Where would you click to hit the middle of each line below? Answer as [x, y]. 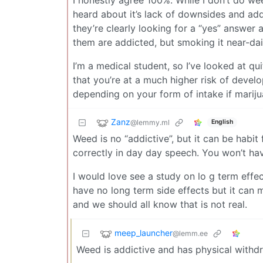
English [222, 122]
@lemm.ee [190, 233]
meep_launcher [144, 232]
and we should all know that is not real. [160, 204]
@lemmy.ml [150, 122]
